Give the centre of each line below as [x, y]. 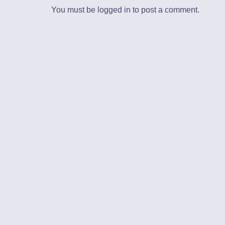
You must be [74, 10]
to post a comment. [165, 10]
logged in [114, 10]
